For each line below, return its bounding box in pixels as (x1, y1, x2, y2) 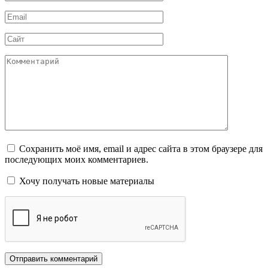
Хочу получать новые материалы (17, 176, 154, 187)
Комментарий (4, 54, 60, 65)
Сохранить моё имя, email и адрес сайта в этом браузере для (19, 144, 263, 154)
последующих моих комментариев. (5, 154, 148, 165)
